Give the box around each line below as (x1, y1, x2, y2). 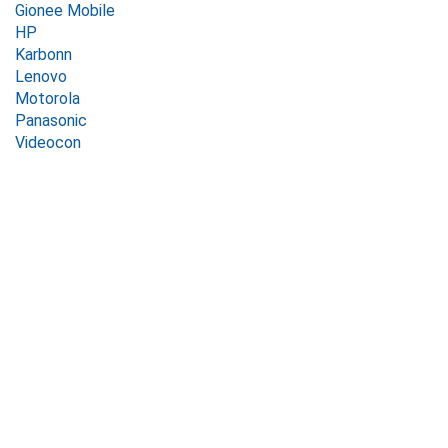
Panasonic (15, 111, 87, 130)
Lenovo (15, 67, 67, 86)
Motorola (15, 89, 80, 108)
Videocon (15, 133, 81, 152)
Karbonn (15, 45, 72, 64)
